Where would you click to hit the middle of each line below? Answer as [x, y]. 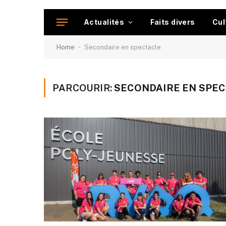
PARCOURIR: [83, 88]
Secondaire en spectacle [123, 47]
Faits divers [173, 22]
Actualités [104, 22]
